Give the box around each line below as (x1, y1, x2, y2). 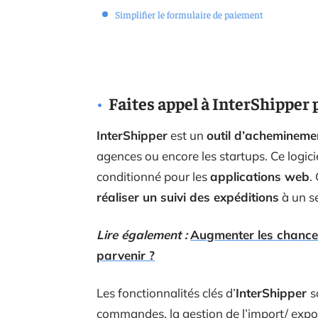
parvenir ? (97, 248, 155, 263)
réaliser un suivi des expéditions (97, 190, 279, 204)
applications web (210, 169, 309, 184)
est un (168, 128, 207, 143)
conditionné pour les (97, 169, 210, 184)
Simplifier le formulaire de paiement (115, 8, 263, 21)
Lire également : (97, 227, 187, 242)
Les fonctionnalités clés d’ (97, 285, 236, 300)
